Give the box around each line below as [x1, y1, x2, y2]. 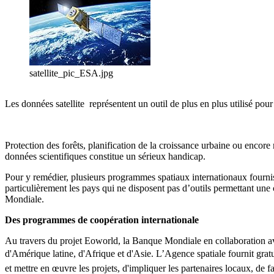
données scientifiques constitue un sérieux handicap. [5, 151, 206, 162]
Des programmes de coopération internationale [5, 215, 199, 226]
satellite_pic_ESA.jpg [29, 68, 113, 79]
